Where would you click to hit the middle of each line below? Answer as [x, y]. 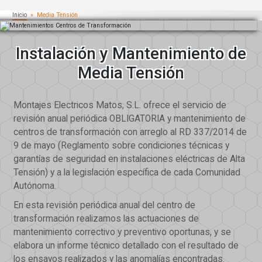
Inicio [20, 15]
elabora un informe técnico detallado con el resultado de [126, 246]
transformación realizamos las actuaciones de [106, 219]
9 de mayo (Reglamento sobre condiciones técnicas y [122, 146]
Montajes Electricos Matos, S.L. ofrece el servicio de [120, 106]
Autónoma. [35, 186]
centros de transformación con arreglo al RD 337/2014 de [130, 132]
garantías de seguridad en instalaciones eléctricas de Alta [130, 159]
